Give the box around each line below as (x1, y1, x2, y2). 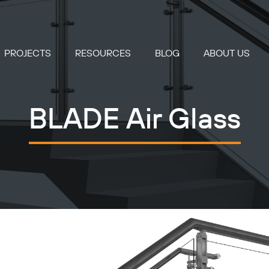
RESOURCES (75, 47, 131, 59)
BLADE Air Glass (28, 102, 241, 138)
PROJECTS (4, 47, 51, 59)
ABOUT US (204, 47, 250, 59)
